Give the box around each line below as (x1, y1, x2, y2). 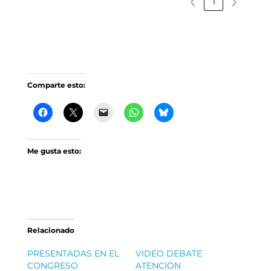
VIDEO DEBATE (135, 248, 202, 259)
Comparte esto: (27, 80, 85, 90)
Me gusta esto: (27, 146, 81, 155)
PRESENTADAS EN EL (27, 248, 119, 259)
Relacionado (27, 226, 74, 235)
